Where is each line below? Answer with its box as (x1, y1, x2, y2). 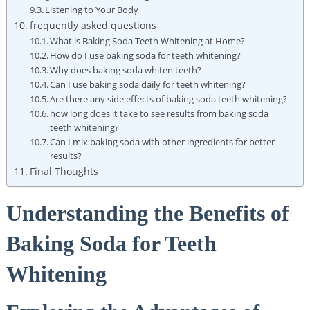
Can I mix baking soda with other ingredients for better (50, 135, 275, 148)
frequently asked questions (29, 18, 156, 32)
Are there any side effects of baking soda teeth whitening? (50, 92, 288, 105)
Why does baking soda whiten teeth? (50, 63, 202, 76)
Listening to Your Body (45, 3, 139, 16)
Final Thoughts (29, 164, 98, 178)
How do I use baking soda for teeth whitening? (50, 48, 241, 62)
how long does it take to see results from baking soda (50, 107, 269, 120)
